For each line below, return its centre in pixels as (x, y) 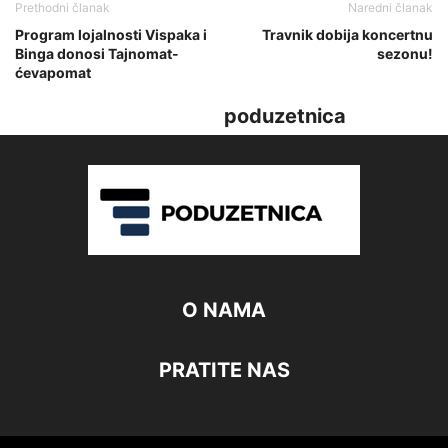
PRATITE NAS (224, 369)
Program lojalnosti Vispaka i (111, 34)
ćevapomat (53, 72)
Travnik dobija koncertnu (347, 34)
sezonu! (405, 53)
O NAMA (224, 309)
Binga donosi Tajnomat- (97, 53)
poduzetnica (285, 115)
